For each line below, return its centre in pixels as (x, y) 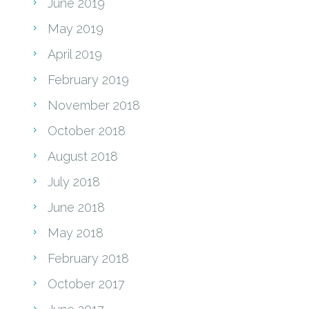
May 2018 (76, 232)
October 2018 (87, 130)
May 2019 (76, 28)
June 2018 (76, 207)
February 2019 (88, 79)
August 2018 (83, 156)
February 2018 (88, 258)
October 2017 (86, 283)
